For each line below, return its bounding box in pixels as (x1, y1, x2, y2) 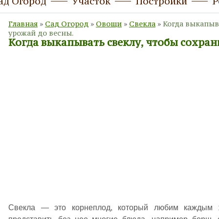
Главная (8, 19, 38, 28)
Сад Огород (45, 19, 88, 28)
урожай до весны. (8, 28, 74, 38)
